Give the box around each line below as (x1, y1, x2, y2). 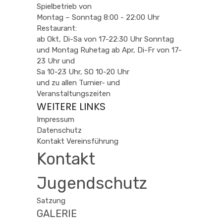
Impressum (37, 115, 74, 124)
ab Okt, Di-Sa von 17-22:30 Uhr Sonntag (37, 35, 174, 44)
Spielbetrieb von (37, 2, 92, 11)
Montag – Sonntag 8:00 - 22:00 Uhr (37, 13, 160, 22)
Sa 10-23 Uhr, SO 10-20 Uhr (37, 67, 129, 76)
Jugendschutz (37, 173, 147, 193)
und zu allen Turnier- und (37, 78, 120, 87)
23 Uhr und (37, 56, 75, 65)
